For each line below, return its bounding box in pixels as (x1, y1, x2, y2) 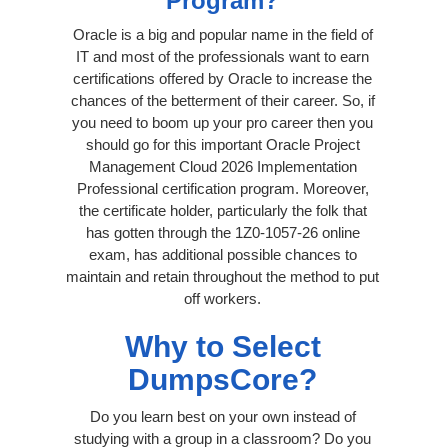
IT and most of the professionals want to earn (76, 47, 369, 65)
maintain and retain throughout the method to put (66, 267, 379, 285)
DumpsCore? (128, 362, 317, 396)
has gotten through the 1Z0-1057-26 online (85, 223, 360, 241)
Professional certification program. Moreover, (76, 179, 369, 197)
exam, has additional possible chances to (88, 245, 357, 263)
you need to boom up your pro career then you (72, 113, 373, 131)
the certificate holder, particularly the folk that (78, 201, 367, 219)
